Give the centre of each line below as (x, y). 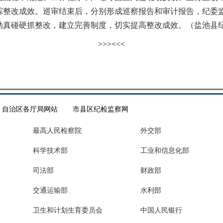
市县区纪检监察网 (101, 109)
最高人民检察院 (57, 131)
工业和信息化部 (165, 151)
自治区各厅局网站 (30, 109)
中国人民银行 (161, 210)
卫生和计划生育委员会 (68, 210)
